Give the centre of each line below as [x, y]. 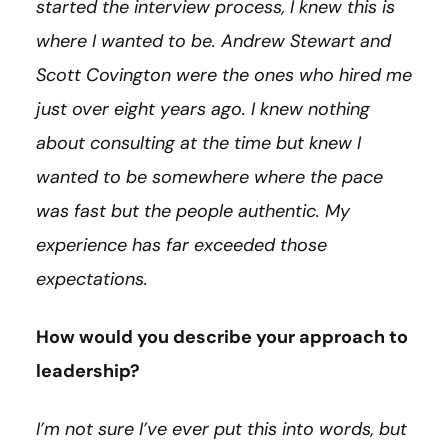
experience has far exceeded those [181, 244]
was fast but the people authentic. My [193, 210]
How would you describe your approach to [222, 336]
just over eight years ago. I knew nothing [203, 108]
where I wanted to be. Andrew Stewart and [213, 40]
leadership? [88, 370]
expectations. [92, 278]
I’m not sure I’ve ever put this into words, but [221, 428]
